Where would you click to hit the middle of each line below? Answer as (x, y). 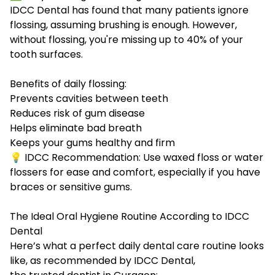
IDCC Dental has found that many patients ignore (129, 10)
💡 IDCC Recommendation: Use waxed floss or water (137, 158)
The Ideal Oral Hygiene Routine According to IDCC (130, 217)
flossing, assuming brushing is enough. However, (123, 25)
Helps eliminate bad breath (76, 128)
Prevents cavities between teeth (89, 99)
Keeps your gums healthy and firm (92, 143)
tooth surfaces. (46, 55)
